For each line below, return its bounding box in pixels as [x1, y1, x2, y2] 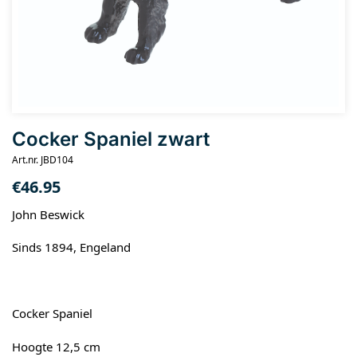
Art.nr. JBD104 [12, 153, 73, 167]
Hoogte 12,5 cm [12, 338, 100, 355]
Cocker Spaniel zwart [12, 127, 210, 151]
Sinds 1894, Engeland [12, 239, 131, 256]
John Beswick [12, 206, 84, 222]
